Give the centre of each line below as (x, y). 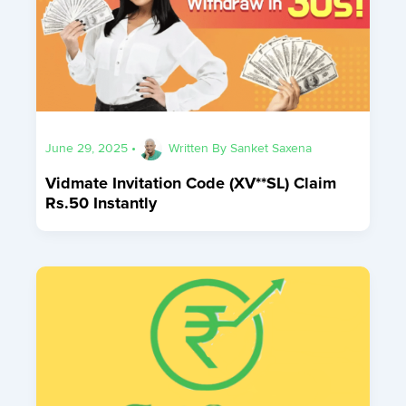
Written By (200, 148)
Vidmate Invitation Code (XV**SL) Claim (191, 183)
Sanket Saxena (271, 148)
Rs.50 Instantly (101, 203)
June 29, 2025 (89, 148)
